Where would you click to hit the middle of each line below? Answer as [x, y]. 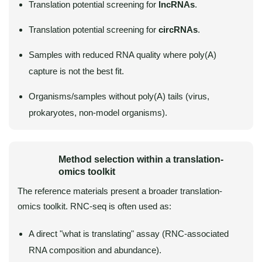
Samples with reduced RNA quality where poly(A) [123, 55]
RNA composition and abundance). [95, 250]
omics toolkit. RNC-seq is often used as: [94, 206]
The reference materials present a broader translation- [120, 191]
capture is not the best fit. [76, 71]
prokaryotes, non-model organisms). [98, 113]
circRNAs [178, 30]
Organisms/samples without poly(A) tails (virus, [119, 96]
